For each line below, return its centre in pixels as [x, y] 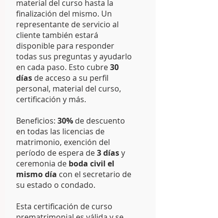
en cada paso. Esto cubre [63, 67]
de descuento [99, 121]
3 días [108, 153]
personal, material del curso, [69, 89]
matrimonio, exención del [63, 142]
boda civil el [91, 163]
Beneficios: [37, 121]
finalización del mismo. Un [64, 14]
